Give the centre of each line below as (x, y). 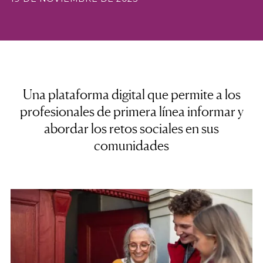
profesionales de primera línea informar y (131, 112)
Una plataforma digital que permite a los (131, 95)
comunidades (131, 146)
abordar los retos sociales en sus (131, 129)
